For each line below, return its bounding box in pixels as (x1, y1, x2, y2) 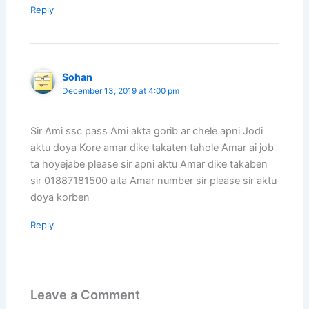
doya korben (30, 191, 90, 204)
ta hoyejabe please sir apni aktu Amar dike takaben (30, 158, 268, 171)
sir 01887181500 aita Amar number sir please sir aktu (30, 175, 277, 188)
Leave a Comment (30, 287, 141, 303)
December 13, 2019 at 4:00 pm (62, 86, 180, 97)
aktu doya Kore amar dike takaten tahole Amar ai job (30, 141, 275, 154)
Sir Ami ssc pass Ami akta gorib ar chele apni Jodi (30, 125, 263, 138)
